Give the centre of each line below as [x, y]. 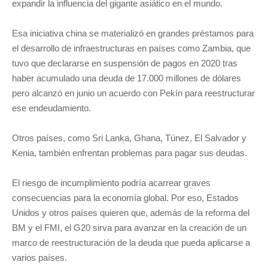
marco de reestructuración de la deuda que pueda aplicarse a [131, 243]
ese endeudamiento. [51, 108]
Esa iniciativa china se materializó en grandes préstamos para [133, 33]
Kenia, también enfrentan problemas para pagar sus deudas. [130, 153]
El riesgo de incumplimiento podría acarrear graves [111, 183]
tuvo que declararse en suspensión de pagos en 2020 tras [125, 63]
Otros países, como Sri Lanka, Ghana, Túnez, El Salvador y [129, 138]
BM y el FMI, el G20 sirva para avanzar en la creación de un [129, 228]
